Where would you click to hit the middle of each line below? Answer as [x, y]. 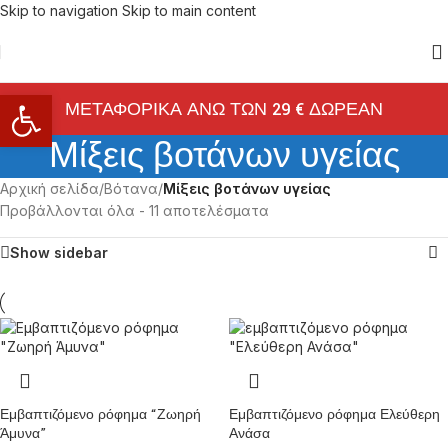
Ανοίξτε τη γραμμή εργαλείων [92, 103]
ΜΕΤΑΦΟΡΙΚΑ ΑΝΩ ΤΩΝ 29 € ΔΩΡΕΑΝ [224, 109]
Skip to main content [189, 10]
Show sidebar [59, 252]
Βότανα [131, 188]
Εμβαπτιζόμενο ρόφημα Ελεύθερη [334, 415]
